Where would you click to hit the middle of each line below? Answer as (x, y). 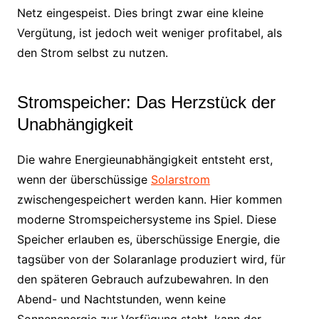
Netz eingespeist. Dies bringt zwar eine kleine (140, 12)
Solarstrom (180, 179)
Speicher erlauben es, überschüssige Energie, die (148, 239)
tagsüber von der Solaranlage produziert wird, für (151, 259)
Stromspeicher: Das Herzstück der (146, 102)
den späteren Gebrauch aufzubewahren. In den (142, 279)
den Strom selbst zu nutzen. (92, 52)
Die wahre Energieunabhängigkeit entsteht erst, (145, 159)
